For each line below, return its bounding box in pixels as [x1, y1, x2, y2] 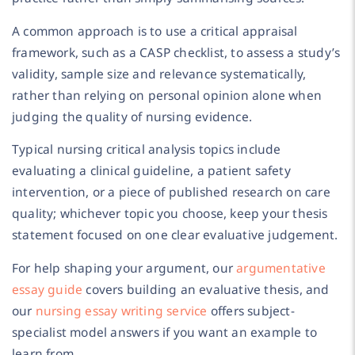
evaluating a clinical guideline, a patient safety [12, 162, 291, 180]
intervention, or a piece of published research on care [12, 183, 330, 201]
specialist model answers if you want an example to [12, 323, 318, 341]
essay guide [12, 280, 83, 298]
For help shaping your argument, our [12, 258, 237, 277]
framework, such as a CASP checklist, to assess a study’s [12, 43, 341, 61]
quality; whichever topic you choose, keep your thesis [12, 204, 328, 223]
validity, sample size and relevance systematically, [12, 64, 307, 82]
